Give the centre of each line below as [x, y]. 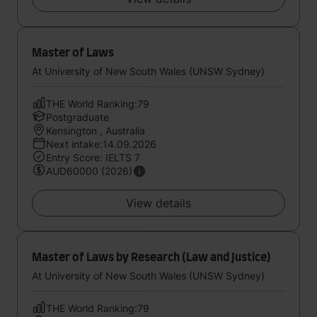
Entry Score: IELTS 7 [93, 157]
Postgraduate [77, 117]
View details [158, 203]
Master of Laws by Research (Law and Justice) [151, 258]
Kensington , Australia [96, 131]
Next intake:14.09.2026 [101, 144]
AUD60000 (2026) [89, 171]
